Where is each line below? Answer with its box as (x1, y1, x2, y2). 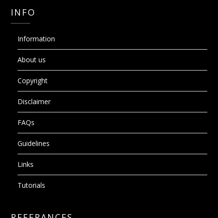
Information (18, 34, 55, 44)
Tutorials (18, 181, 46, 190)
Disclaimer (18, 97, 51, 107)
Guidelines (18, 139, 50, 148)
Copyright (18, 76, 48, 86)
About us (18, 55, 46, 65)
